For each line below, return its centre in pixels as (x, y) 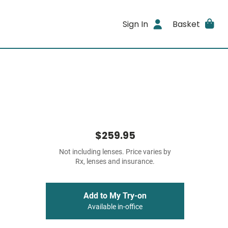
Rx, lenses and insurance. (115, 162)
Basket (186, 24)
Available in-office (115, 207)
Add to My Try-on (115, 196)
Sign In (136, 24)
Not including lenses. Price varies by (115, 152)
